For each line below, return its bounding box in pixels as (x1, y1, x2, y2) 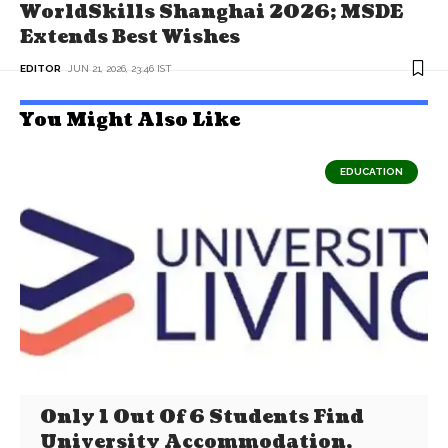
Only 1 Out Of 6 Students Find (40, 404, 365, 430)
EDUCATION (340, 165, 403, 177)
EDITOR (20, 62, 61, 74)
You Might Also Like (20, 107, 240, 133)
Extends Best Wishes (20, 24, 240, 50)
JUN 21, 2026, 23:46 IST (68, 62, 172, 74)
